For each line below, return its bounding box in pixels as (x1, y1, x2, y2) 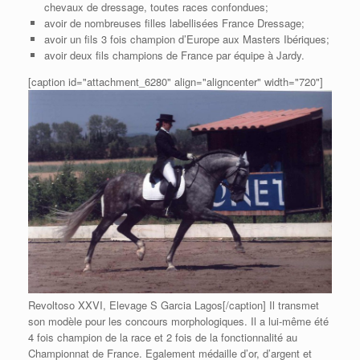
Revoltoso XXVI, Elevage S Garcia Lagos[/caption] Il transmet (28, 297, 319, 313)
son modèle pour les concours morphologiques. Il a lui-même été (28, 313, 329, 329)
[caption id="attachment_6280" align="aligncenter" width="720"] (28, 73, 323, 89)
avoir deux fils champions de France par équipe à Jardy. (43, 47, 305, 63)
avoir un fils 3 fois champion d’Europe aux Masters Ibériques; (43, 31, 329, 47)
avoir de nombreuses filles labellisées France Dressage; (43, 14, 305, 31)
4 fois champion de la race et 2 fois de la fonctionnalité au (28, 329, 297, 345)
